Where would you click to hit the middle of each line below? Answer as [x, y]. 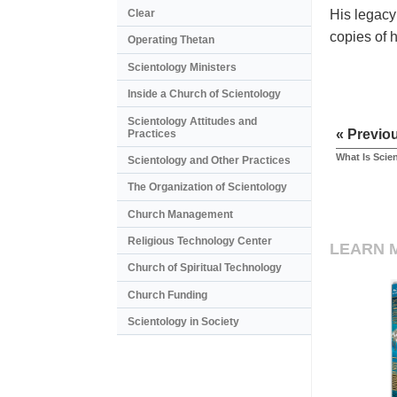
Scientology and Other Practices [209, 160]
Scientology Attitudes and [192, 121]
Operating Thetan [171, 40]
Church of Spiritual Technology [205, 268]
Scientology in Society [183, 322]
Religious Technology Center [200, 241]
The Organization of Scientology [207, 187]
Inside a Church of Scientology [204, 94]
